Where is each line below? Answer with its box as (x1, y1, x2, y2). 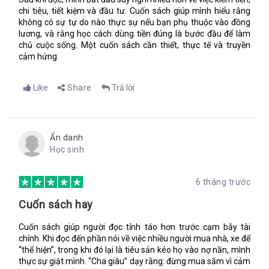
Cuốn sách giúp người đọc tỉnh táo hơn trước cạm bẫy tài (19, 222, 250, 232)
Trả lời (111, 83, 134, 92)
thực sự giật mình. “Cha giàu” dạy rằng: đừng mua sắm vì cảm (19, 256, 250, 266)
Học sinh (50, 145, 84, 154)
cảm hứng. (19, 52, 59, 61)
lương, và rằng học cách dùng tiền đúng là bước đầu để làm (19, 29, 250, 38)
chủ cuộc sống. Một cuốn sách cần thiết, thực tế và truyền (19, 40, 250, 50)
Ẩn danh (50, 133, 83, 142)
